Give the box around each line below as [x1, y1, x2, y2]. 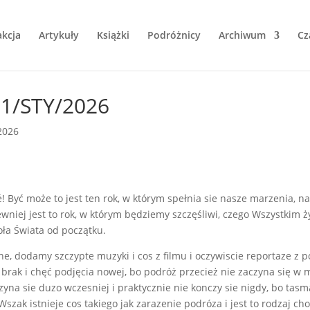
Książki [97, 28, 129, 42]
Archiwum [219, 28, 266, 42]
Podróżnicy [147, 28, 201, 42]
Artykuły [39, 28, 79, 42]
